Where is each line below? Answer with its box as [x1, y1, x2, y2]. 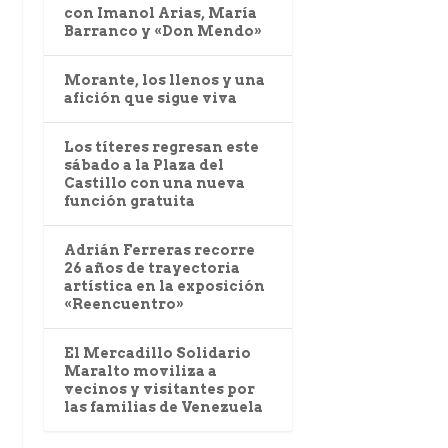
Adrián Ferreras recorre [63, 242, 255, 259]
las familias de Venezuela [63, 399, 263, 416]
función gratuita [63, 193, 195, 210]
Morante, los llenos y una [63, 72, 265, 89]
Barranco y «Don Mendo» [63, 23, 262, 40]
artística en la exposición [63, 278, 265, 295]
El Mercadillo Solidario [63, 345, 251, 362]
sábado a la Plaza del [63, 157, 224, 174]
